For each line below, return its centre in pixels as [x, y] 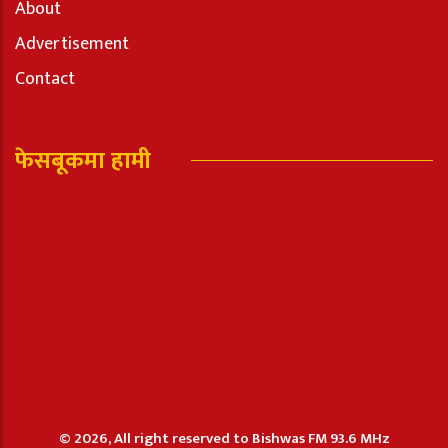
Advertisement [72, 43]
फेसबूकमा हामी [83, 160]
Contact [45, 78]
